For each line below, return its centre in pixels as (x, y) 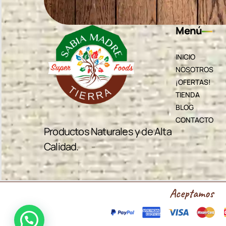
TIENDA (188, 94)
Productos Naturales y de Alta (108, 132)
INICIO (186, 56)
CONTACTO (195, 120)
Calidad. (61, 147)
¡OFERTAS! (193, 82)
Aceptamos (191, 193)
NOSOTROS (195, 69)
